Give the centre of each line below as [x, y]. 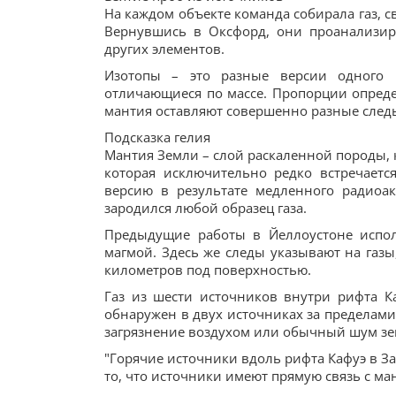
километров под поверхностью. [208, 270]
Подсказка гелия [157, 137]
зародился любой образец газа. [206, 208]
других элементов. [164, 49]
